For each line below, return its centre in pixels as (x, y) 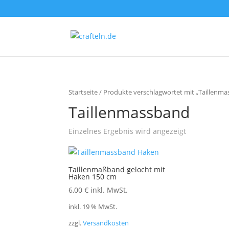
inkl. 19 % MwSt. (93, 207)
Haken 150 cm (93, 176)
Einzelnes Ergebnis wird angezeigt (128, 131)
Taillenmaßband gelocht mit (117, 169)
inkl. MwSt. (109, 190)
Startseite (83, 92)
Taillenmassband (129, 112)
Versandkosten (106, 223)
